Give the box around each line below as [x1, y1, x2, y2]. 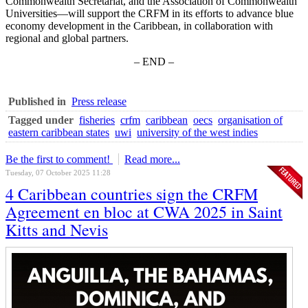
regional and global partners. [5, 32, 129, 44]
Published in [8, 96, 66, 107]
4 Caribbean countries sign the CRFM [5, 183, 258, 205]
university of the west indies [137, 126, 258, 138]
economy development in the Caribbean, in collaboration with [5, 20, 273, 32]
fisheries [79, 114, 115, 126]
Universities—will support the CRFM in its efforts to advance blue [5, 8, 294, 19]
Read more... [124, 153, 180, 165]
